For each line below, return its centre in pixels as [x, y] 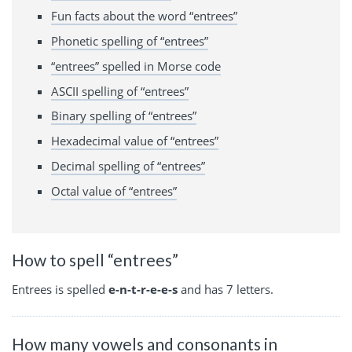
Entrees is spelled [60, 290]
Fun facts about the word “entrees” [144, 16]
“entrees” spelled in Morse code [136, 66]
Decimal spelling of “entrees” [128, 165]
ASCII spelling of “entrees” [120, 91]
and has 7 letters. [225, 290]
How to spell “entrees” [95, 259]
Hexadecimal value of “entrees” [135, 141]
